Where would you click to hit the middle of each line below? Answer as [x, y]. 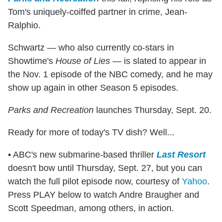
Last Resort [181, 155]
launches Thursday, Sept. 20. [153, 110]
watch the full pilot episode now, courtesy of [95, 182]
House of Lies [83, 61]
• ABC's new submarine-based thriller [82, 155]
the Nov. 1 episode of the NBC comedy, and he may [110, 75]
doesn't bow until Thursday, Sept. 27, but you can [105, 168]
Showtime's [32, 61]
